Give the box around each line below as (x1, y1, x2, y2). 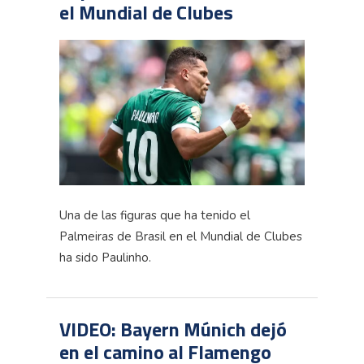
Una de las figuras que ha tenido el (59, 206, 250, 223)
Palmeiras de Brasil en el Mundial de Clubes (59, 227, 302, 245)
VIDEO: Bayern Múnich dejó (59, 314, 287, 344)
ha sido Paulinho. (59, 249, 151, 266)
